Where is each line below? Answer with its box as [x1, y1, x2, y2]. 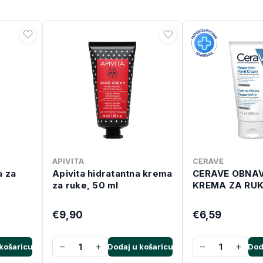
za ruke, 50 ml [52, 179, 119, 191]
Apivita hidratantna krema [52, 167, 173, 179]
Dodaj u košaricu [107, 241, 173, 251]
